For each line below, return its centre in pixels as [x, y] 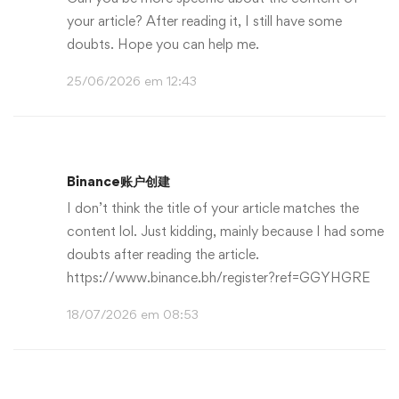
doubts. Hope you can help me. [163, 44]
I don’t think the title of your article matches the [213, 208]
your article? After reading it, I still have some [204, 21]
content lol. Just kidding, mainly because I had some [225, 231]
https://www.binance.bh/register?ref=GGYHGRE [219, 277]
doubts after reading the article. [163, 254]
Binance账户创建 [118, 181]
